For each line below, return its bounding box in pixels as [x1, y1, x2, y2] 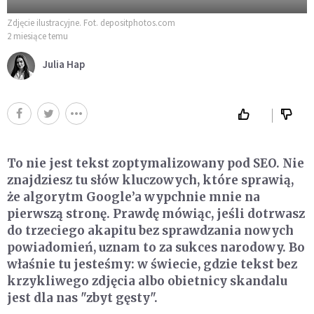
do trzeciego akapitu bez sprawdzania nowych [7, 222, 294, 238]
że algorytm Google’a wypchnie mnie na [7, 189, 260, 205]
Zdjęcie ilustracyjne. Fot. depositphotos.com [7, 16, 175, 29]
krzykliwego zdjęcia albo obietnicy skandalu [7, 273, 287, 289]
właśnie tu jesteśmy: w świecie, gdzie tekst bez [7, 256, 297, 272]
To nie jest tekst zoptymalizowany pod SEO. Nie [7, 155, 304, 171]
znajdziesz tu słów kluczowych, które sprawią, [7, 172, 294, 188]
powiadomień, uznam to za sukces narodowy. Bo [7, 239, 305, 255]
